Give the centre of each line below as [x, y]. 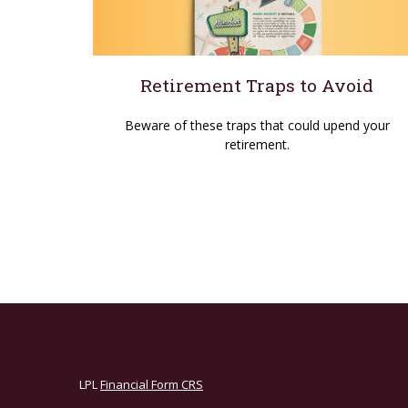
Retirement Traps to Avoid [257, 85]
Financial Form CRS [152, 384]
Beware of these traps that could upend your [257, 125]
